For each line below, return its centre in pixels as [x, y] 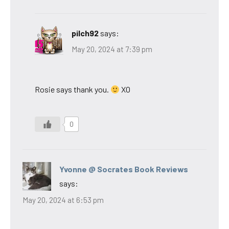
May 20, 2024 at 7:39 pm [112, 49]
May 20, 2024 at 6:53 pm [63, 200]
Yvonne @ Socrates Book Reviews [124, 169]
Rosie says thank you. [73, 89]
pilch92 [85, 33]
